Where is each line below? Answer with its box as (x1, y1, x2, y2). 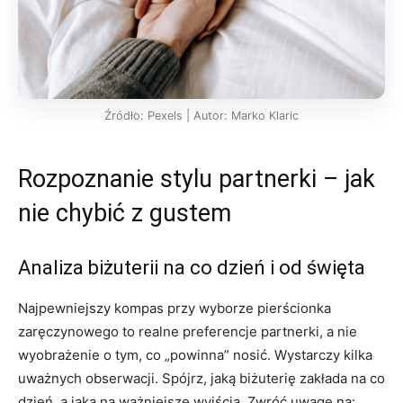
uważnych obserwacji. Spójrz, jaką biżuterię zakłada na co (18, 370, 385, 388)
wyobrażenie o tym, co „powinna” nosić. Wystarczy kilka (18, 346, 372, 364)
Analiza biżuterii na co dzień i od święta (18, 256, 365, 280)
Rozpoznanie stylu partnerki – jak (18, 165, 375, 194)
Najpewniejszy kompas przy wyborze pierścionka (18, 300, 331, 318)
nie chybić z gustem (18, 199, 231, 228)
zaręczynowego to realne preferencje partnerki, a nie (18, 323, 357, 341)
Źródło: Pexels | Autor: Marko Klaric (104, 109, 299, 123)
